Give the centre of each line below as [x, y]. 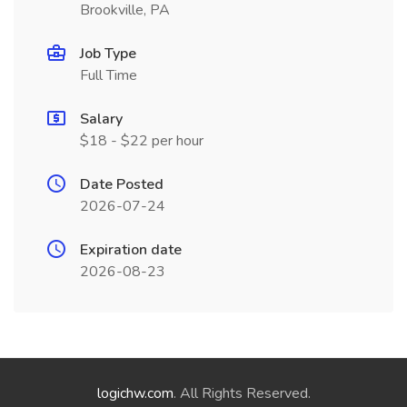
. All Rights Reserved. [242, 393]
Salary [101, 119]
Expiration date [131, 250]
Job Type [108, 54]
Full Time [109, 75]
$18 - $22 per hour [142, 141]
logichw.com [135, 393]
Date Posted [122, 184]
